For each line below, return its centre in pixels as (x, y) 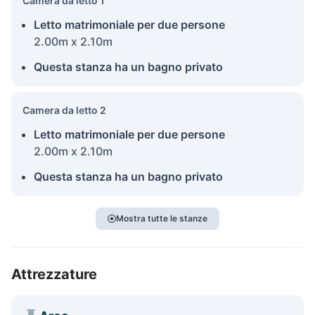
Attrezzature (54, 274)
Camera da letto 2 (64, 110)
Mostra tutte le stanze (162, 218)
